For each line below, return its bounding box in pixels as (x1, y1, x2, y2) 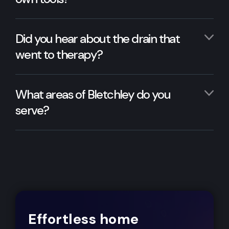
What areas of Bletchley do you (15, 86, 170, 102)
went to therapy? (15, 46, 103, 62)
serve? (15, 102, 49, 118)
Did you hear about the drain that (15, 30, 180, 47)
